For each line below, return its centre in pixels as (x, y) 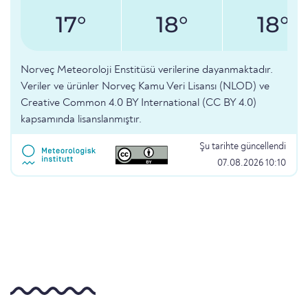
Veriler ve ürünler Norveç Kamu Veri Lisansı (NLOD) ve (145, 87)
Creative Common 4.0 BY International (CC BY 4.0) (139, 103)
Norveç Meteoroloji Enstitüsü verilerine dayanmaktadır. (147, 70)
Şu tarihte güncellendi (243, 147)
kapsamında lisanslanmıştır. (81, 120)
